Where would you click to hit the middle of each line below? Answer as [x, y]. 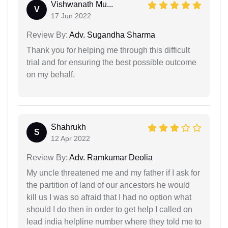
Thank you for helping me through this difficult [108, 50]
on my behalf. [51, 75]
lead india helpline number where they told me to [114, 222]
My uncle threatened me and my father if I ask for [113, 173]
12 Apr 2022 [70, 139]
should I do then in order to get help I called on [109, 210]
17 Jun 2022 [71, 16]
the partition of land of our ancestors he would [108, 185]
